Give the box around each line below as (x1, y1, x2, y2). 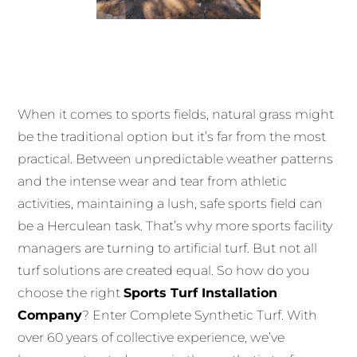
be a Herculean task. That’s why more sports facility (18, 218, 333, 234)
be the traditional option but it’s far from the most (18, 129, 327, 145)
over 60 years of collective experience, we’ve (18, 330, 285, 346)
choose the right (18, 285, 124, 301)
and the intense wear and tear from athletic (18, 174, 288, 190)
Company (18, 308, 83, 324)
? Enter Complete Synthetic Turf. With (82, 308, 318, 324)
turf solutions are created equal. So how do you (18, 263, 311, 279)
